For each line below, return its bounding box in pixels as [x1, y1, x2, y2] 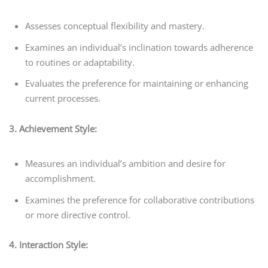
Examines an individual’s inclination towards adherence [25, 41, 254, 53]
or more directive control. [25, 208, 131, 221]
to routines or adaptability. [25, 56, 135, 68]
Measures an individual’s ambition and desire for [25, 157, 226, 170]
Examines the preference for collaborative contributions [25, 193, 255, 206]
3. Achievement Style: [9, 122, 97, 135]
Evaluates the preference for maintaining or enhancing [25, 77, 249, 90]
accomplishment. [25, 172, 96, 185]
